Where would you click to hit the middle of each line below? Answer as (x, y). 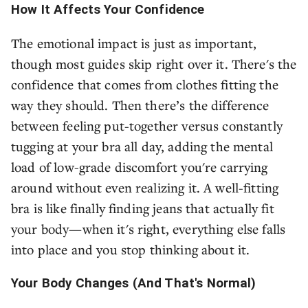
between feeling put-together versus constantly (147, 125)
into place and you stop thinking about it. (131, 249)
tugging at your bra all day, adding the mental (142, 146)
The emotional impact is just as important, (134, 43)
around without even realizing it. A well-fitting (145, 187)
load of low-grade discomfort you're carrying (140, 167)
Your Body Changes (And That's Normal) (134, 283)
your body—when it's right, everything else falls (148, 229)
